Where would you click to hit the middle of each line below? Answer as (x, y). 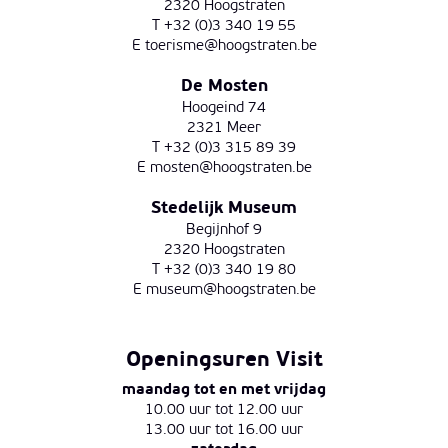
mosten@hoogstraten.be (230, 169)
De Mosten (224, 87)
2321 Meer (224, 129)
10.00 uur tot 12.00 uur (224, 411)
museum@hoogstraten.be (230, 291)
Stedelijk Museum (224, 209)
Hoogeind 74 (224, 109)
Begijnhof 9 (224, 231)
